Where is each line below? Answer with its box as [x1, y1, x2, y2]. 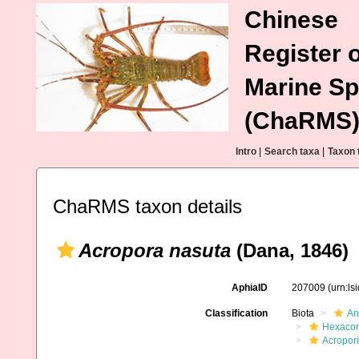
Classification [204, 308, 268, 319]
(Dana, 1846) [231, 240, 349, 261]
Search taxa [264, 146, 320, 157]
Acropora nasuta [79, 240, 231, 261]
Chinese [244, 6, 338, 33]
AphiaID [231, 282, 268, 293]
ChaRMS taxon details [53, 196, 242, 217]
